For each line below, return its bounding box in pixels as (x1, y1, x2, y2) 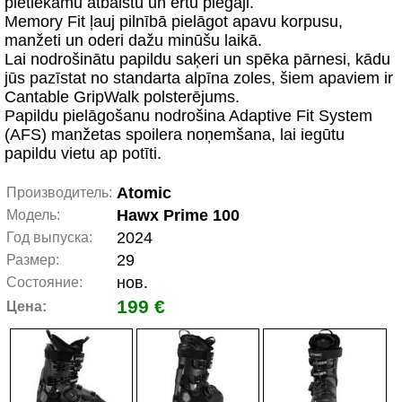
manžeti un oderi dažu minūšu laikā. (4, 31, 262, 49)
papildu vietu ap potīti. (4, 144, 162, 162)
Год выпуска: (6, 230, 92, 245)
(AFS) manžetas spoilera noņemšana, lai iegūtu (4, 126, 345, 144)
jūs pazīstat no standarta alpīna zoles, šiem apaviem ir (4, 69, 393, 87)
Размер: (6, 252, 59, 267)
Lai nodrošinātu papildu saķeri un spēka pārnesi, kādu (4, 50, 390, 68)
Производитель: (6, 185, 112, 200)
